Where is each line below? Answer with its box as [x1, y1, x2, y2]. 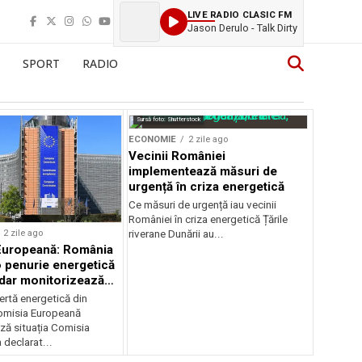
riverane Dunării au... [128, 228, 225, 240]
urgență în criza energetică [128, 179, 285, 194]
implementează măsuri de [128, 164, 278, 179]
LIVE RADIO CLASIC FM [187, 8, 293, 20]
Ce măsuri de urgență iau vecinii [128, 199, 277, 211]
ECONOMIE [128, 134, 177, 145]
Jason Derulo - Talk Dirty [187, 21, 297, 34]
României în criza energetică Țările [128, 213, 288, 225]
